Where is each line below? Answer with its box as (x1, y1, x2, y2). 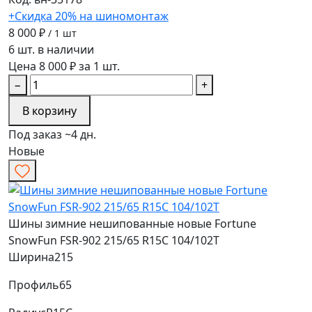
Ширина (8, 249, 54, 265)
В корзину (22, 103, 77, 119)
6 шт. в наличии (8, 42, 94, 58)
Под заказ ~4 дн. (8, 127, 96, 143)
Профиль (8, 276, 59, 292)
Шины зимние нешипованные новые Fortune (8, 215, 256, 231)
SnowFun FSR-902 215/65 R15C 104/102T (8, 232, 219, 248)
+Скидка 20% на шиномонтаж (8, 8, 169, 24)
